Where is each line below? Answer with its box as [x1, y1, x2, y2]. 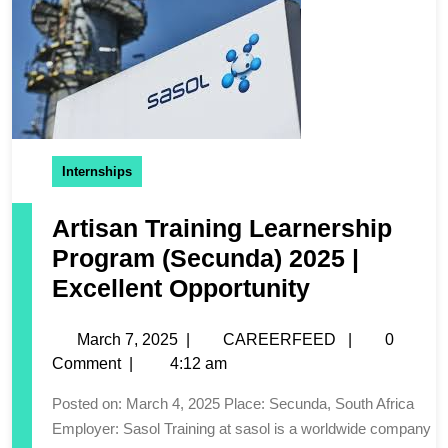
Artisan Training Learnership [52, 213, 392, 242]
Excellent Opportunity [52, 273, 310, 302]
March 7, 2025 [77, 330, 178, 348]
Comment [52, 354, 121, 372]
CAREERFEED [223, 330, 336, 348]
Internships [62, 163, 132, 179]
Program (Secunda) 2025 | [52, 243, 359, 272]
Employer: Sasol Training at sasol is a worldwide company [52, 419, 431, 437]
